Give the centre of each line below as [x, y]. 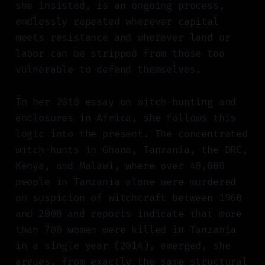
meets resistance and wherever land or [123, 38]
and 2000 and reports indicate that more [129, 214]
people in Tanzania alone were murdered [126, 182]
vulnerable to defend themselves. [111, 70]
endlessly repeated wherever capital [117, 22]
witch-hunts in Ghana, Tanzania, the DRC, [131, 150]
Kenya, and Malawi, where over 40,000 [120, 166]
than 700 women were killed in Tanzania [126, 230]
